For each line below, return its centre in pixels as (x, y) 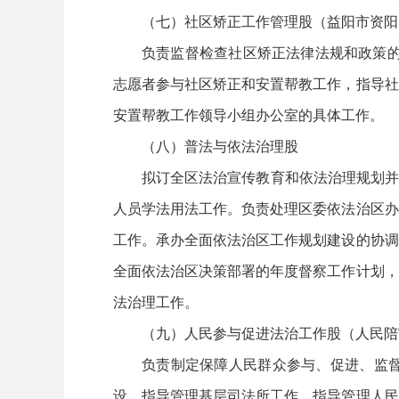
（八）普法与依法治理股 (220, 146)
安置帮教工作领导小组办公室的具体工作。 (248, 114)
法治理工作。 (156, 301)
